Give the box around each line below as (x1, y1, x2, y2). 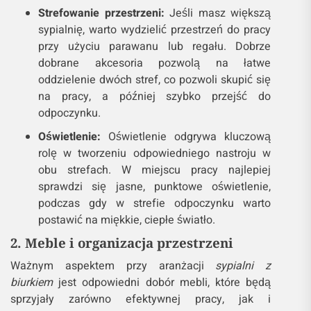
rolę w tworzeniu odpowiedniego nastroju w (38, 145, 271, 162)
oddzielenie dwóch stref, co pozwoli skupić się (38, 72, 271, 89)
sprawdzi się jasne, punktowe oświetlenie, (38, 178, 271, 196)
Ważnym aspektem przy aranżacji (10, 258, 216, 275)
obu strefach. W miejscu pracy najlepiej (38, 162, 271, 179)
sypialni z (215, 258, 271, 275)
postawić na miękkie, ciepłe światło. (38, 212, 215, 229)
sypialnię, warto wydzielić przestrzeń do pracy (38, 22, 271, 39)
